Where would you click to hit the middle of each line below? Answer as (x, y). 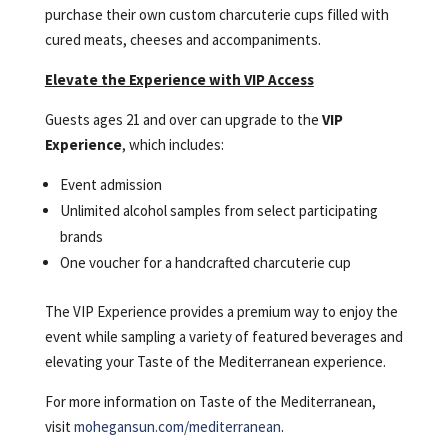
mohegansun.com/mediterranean (177, 427)
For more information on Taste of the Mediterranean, (210, 402)
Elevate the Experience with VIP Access (179, 80)
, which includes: (172, 145)
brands (81, 237)
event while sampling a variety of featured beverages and (223, 337)
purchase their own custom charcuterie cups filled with (216, 15)
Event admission (110, 185)
